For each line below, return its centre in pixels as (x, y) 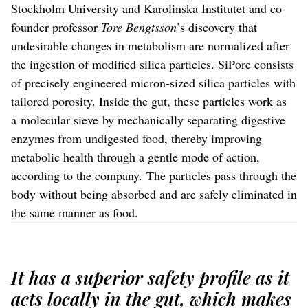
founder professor (56, 26)
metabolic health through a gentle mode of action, (135, 156)
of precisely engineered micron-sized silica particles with (153, 82)
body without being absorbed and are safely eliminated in (154, 194)
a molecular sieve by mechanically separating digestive (148, 119)
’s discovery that (217, 26)
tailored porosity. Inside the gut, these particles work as (149, 101)
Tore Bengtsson (139, 26)
